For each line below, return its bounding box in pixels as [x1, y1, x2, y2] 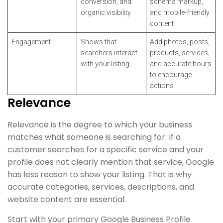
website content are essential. [7, 193, 126, 205]
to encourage [150, 70, 192, 79]
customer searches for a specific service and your [7, 143, 204, 155]
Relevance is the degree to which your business [7, 118, 192, 130]
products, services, [150, 48, 210, 57]
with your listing [81, 59, 129, 68]
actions [150, 81, 174, 90]
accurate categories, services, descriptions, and [7, 181, 194, 193]
